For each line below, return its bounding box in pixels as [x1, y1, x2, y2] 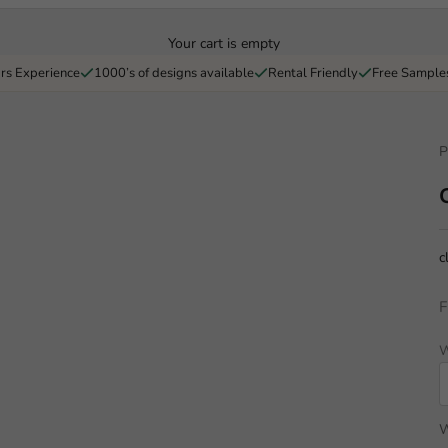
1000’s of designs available [93, 63, 254, 82]
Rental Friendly [267, 63, 358, 82]
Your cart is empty [168, 33, 280, 53]
